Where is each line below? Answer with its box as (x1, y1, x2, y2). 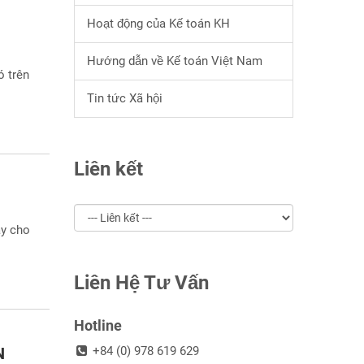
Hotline (74, 317, 122, 334)
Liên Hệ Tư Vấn (74, 271, 209, 294)
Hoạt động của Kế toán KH (87, 16, 230, 31)
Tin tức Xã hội (87, 91, 162, 106)
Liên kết (74, 158, 143, 180)
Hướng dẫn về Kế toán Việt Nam (87, 54, 262, 68)
